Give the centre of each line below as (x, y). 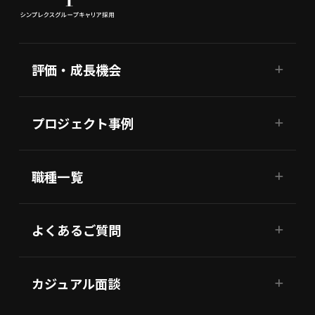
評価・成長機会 (77, 70)
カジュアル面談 (76, 283)
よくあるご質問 (77, 230)
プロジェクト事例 (83, 123)
